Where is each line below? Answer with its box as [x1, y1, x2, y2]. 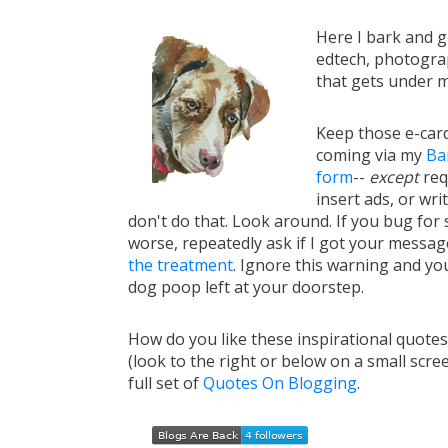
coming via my [315, 144, 426, 167]
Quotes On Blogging [202, 372, 357, 395]
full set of [127, 372, 203, 395]
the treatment [127, 254, 233, 277]
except [368, 166, 419, 189]
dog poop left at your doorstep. [127, 276, 364, 299]
